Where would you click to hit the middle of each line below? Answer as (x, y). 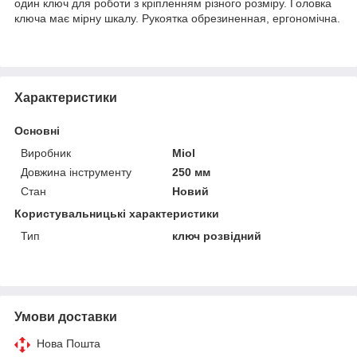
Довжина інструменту (76, 172)
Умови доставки (66, 316)
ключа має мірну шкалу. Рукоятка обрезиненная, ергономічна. (177, 18)
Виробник (46, 153)
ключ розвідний (217, 235)
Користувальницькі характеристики (117, 213)
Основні (37, 130)
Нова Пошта (69, 343)
